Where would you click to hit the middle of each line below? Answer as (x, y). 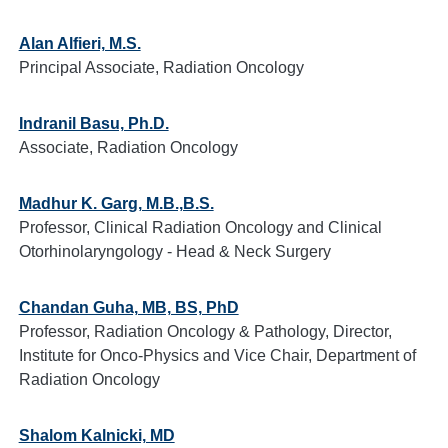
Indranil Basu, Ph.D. (93, 123)
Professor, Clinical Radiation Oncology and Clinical (200, 227)
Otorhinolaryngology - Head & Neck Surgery (174, 251)
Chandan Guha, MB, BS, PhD (128, 307)
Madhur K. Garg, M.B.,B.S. (116, 203)
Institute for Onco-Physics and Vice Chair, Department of (217, 355)
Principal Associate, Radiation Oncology (161, 67)
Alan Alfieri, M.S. (79, 43)
